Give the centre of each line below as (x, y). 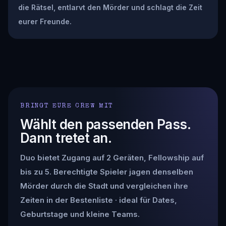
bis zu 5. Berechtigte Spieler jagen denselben (107, 172)
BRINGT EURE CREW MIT (67, 106)
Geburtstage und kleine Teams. (80, 214)
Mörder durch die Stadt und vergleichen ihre (104, 186)
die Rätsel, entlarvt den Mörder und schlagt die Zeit (110, 7)
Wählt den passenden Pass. (105, 124)
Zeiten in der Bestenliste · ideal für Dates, (99, 200)
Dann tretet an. (66, 138)
